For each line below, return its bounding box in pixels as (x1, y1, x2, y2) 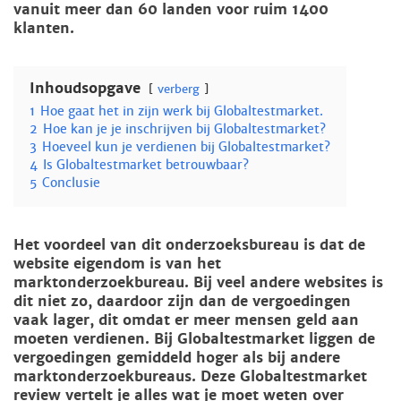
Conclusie (42, 175, 100, 191)
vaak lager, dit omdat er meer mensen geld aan (13, 311, 359, 329)
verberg (158, 81, 200, 97)
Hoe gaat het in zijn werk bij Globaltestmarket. (40, 103, 323, 119)
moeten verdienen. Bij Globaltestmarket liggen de (13, 329, 375, 348)
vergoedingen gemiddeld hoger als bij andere (13, 348, 340, 367)
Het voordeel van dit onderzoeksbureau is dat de (13, 235, 365, 254)
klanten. (13, 19, 74, 38)
